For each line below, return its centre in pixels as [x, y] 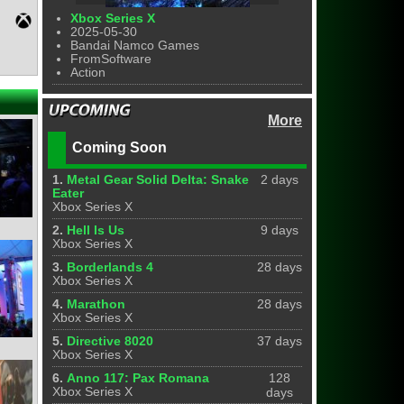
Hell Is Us [96, 230]
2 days [280, 180]
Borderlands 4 [110, 267]
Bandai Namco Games [135, 46]
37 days [280, 341]
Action [88, 73]
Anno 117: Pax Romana [138, 378]
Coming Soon [120, 147]
